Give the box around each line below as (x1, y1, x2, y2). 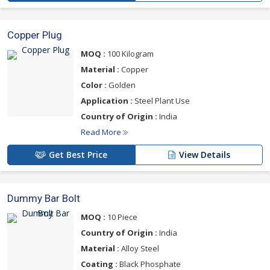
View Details (179, 149, 230, 160)
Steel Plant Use (133, 95, 190, 106)
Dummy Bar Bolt (7, 192, 80, 204)
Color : (81, 80, 107, 90)
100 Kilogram (105, 48, 154, 59)
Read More (81, 127, 123, 137)
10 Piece (105, 212, 137, 222)
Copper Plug (7, 29, 62, 41)
